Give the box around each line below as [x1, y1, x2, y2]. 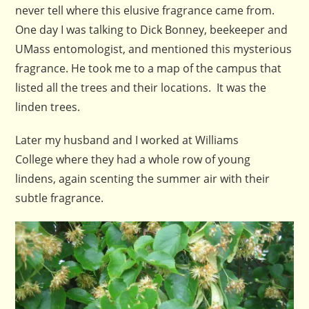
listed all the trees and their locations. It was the [15, 80, 267, 96]
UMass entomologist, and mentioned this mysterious [15, 41, 292, 57]
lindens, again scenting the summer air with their [15, 171, 270, 187]
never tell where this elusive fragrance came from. [15, 3, 275, 19]
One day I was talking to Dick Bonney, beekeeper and [15, 22, 288, 38]
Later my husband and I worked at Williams [15, 132, 239, 148]
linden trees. [15, 99, 81, 115]
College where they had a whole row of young [15, 152, 251, 168]
